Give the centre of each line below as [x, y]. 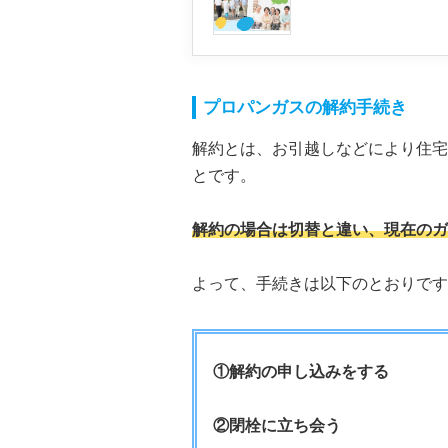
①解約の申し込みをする [301, 372]
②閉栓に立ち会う [277, 426]
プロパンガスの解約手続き [305, 108]
